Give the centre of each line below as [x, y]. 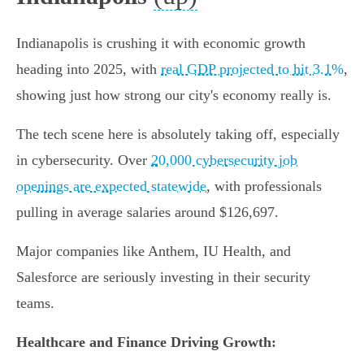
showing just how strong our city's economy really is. [174, 95]
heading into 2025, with [89, 69]
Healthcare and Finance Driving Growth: [146, 342]
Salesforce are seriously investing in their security [163, 277]
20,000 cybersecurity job [224, 160]
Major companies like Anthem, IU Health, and [154, 251]
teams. [35, 303]
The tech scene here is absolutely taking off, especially [178, 134]
